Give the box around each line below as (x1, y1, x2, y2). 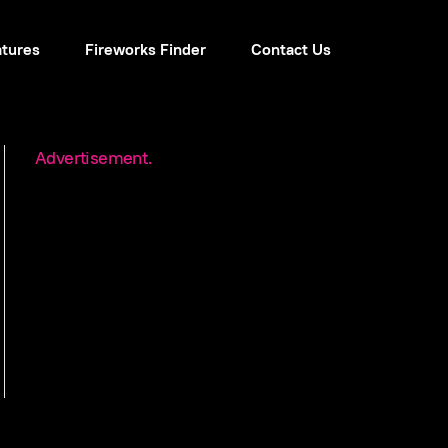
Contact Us (251, 39, 331, 61)
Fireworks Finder (85, 39, 206, 61)
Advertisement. (35, 145, 153, 169)
